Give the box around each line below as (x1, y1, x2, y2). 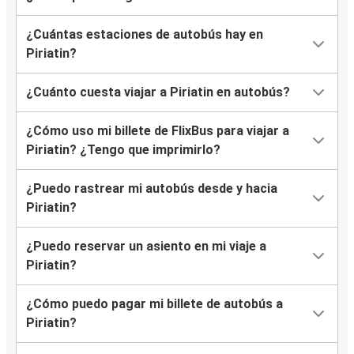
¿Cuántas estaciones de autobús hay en (26, 27, 263, 43)
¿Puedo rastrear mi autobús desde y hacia (26, 181, 277, 197)
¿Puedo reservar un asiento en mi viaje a (26, 239, 266, 254)
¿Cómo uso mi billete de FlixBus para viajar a (26, 123, 289, 139)
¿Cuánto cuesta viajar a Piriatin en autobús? (26, 85, 290, 100)
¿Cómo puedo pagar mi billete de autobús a (26, 296, 283, 312)
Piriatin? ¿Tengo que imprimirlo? (26, 142, 220, 158)
